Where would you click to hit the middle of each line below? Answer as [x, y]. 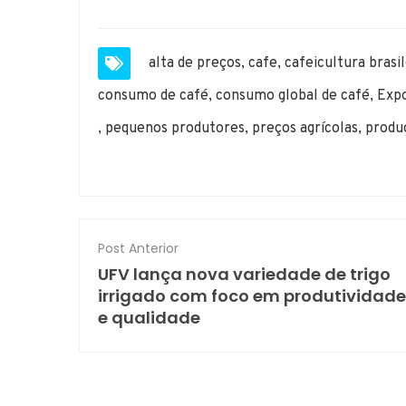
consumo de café [153, 96]
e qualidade [149, 317]
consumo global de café [293, 96]
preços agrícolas [305, 128]
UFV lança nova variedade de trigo [244, 274]
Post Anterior [138, 248]
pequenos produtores [175, 128]
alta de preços [195, 63]
